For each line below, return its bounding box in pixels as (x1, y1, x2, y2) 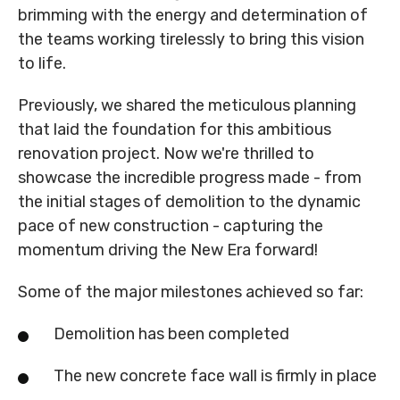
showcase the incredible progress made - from (18, 168, 362, 188)
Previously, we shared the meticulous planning (18, 96, 356, 116)
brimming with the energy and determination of (18, 5, 368, 26)
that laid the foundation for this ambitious (18, 120, 331, 140)
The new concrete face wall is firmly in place (54, 366, 377, 387)
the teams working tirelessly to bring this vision (18, 29, 364, 50)
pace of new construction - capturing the (18, 216, 323, 237)
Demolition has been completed (54, 324, 289, 345)
